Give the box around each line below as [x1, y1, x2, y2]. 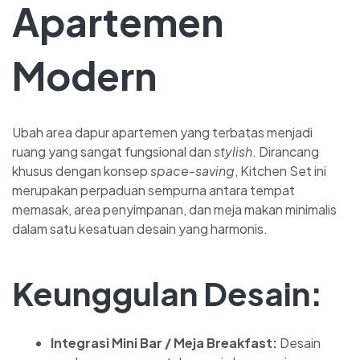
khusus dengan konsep [12, 162, 150, 179]
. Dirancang [252, 142, 319, 160]
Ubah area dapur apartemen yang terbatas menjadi [12, 123, 313, 141]
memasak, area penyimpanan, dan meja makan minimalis [12, 200, 337, 218]
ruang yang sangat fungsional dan [12, 142, 214, 160]
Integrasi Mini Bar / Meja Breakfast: [51, 333, 277, 351]
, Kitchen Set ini [235, 162, 326, 179]
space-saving [150, 162, 235, 179]
